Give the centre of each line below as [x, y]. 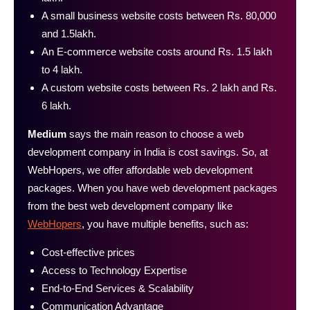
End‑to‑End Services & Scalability [118, 288]
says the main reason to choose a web [155, 134]
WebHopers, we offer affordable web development [140, 170]
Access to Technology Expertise [114, 270]
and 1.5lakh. [69, 33]
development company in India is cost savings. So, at [148, 152]
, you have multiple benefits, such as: [165, 224]
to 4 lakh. [62, 69]
